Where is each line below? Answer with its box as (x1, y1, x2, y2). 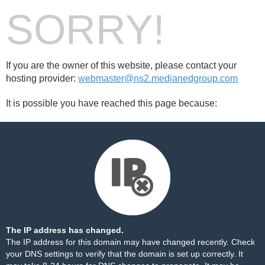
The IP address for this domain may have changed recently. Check (6, 237, 255, 247)
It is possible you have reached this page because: (6, 98, 217, 108)
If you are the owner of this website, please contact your (6, 60, 237, 70)
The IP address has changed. (6, 225, 124, 235)
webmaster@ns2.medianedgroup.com (78, 73, 238, 83)
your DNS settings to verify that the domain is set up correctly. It (6, 249, 243, 258)
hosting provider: (6, 73, 78, 83)
